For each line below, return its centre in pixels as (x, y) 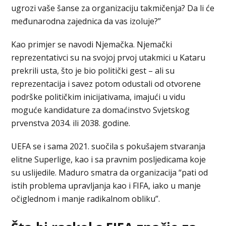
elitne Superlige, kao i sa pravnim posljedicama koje (109, 159)
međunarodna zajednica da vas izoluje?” (86, 21)
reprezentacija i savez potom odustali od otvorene (106, 83)
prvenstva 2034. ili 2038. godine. (71, 123)
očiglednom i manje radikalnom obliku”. (86, 199)
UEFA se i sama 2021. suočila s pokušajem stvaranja (108, 146)
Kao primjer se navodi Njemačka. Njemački (92, 44)
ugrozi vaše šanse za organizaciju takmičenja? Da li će (113, 8)
